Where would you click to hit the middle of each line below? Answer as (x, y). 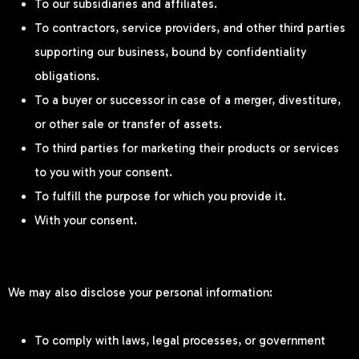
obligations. (67, 77)
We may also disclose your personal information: (140, 293)
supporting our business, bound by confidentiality (171, 52)
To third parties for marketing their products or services (187, 149)
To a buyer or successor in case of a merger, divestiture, (188, 101)
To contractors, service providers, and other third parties (190, 28)
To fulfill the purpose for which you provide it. (160, 197)
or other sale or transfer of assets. (128, 125)
